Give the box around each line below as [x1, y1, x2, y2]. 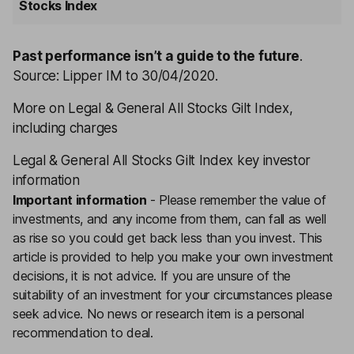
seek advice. [13, 306, 84, 322]
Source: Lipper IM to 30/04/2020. [13, 68, 218, 84]
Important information [13, 192, 147, 208]
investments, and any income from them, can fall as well [13, 211, 326, 227]
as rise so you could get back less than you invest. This [13, 230, 323, 246]
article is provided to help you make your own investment [13, 249, 334, 265]
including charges [13, 120, 118, 136]
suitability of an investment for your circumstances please [13, 287, 333, 303]
